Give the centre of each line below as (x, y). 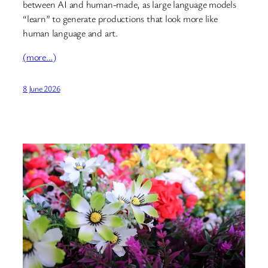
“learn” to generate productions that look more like (120, 19)
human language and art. (70, 33)
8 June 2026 (42, 89)
